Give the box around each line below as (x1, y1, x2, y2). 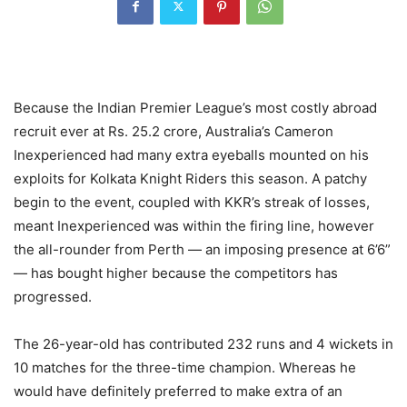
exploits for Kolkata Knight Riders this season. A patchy (14, 169, 367, 187)
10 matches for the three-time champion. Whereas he (14, 358, 356, 376)
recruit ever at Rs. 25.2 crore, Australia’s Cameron (14, 122, 333, 140)
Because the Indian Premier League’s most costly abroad (14, 98, 377, 116)
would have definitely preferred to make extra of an (14, 382, 342, 400)
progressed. (14, 287, 92, 305)
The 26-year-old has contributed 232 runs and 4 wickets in (14, 334, 393, 352)
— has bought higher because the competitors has (14, 263, 338, 282)
